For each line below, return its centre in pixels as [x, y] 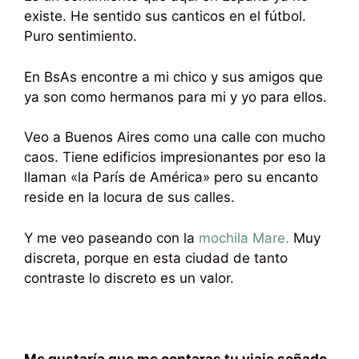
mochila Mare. [244, 238]
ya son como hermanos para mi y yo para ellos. [175, 97]
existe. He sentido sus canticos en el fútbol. [165, 16]
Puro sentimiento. [81, 36]
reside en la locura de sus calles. [129, 198]
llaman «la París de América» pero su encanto [171, 177]
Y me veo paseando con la [111, 238]
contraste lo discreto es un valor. [129, 278]
